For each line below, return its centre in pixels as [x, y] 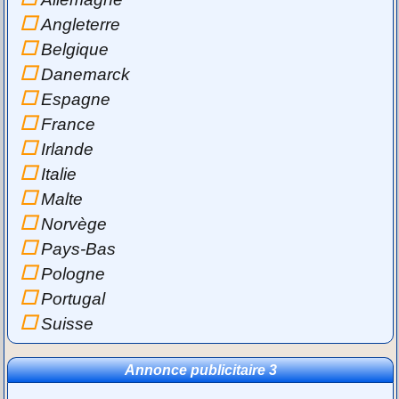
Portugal [73, 298]
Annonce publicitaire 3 [200, 370]
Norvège [74, 224]
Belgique [75, 49]
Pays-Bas [79, 248]
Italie [59, 174]
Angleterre [81, 24]
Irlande [68, 149]
